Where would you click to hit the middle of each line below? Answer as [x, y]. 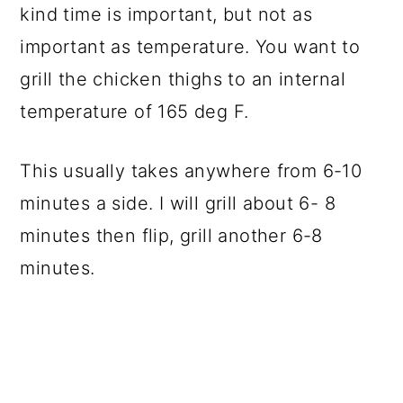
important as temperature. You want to [190, 46]
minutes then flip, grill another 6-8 [171, 235]
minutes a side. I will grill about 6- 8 [178, 203]
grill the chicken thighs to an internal [183, 79]
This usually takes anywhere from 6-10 [191, 170]
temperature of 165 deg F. [134, 111]
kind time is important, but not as [166, 14]
